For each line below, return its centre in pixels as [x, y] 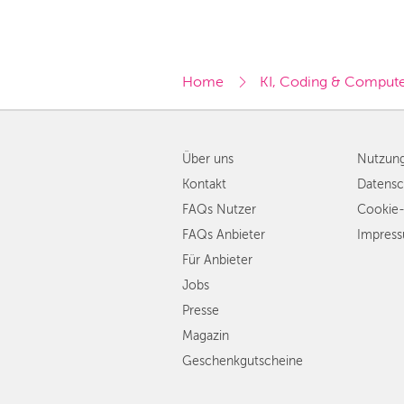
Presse [201, 311]
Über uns [208, 159]
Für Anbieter [217, 260]
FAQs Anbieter [224, 235]
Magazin [206, 336]
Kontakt [204, 184]
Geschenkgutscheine [243, 361]
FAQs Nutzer [219, 210]
